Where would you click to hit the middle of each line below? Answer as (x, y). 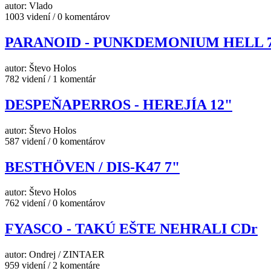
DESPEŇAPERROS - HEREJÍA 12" (119, 104)
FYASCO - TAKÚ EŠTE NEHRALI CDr (131, 229)
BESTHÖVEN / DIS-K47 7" (92, 167)
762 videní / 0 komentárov (55, 203)
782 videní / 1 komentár (50, 79)
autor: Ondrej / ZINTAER (55, 255)
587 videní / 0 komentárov (55, 141)
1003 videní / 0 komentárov (57, 17)
